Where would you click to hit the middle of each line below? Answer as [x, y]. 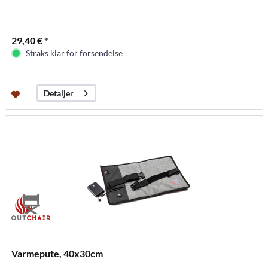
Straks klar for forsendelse [74, 53]
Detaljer [59, 93]
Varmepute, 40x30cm [57, 254]
